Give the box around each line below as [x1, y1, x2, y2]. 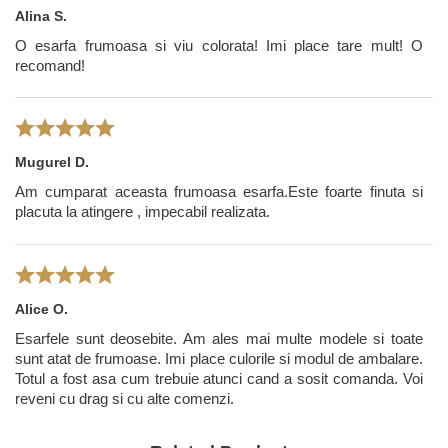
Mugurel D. [15, 154, 89, 171]
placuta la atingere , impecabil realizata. [15, 203, 270, 221]
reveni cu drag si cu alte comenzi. [15, 389, 234, 407]
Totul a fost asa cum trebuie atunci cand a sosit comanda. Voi [15, 369, 423, 387]
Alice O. [15, 300, 68, 317]
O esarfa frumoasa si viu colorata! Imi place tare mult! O [15, 37, 423, 55]
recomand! [15, 57, 85, 75]
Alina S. [15, 8, 67, 25]
